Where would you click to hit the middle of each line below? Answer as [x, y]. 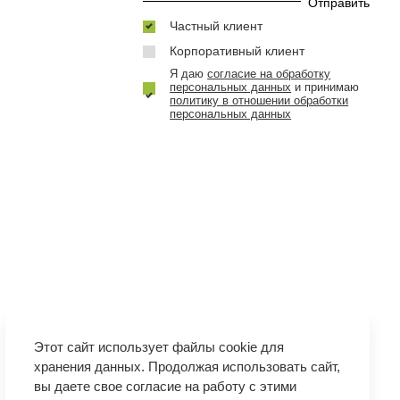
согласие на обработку [269, 75]
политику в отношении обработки [259, 101]
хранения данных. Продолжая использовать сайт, [187, 366]
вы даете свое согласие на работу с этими [166, 386]
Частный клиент [217, 27]
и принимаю [325, 88]
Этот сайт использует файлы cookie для [159, 346]
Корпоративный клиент [237, 52]
